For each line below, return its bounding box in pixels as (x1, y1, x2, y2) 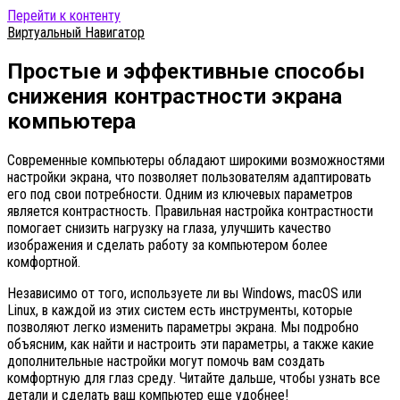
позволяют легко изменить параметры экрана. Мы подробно (7, 318, 359, 336)
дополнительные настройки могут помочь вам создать (7, 352, 325, 370)
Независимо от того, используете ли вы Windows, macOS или (7, 284, 362, 302)
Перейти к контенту (7, 7, 121, 24)
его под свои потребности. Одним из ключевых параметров (7, 185, 353, 203)
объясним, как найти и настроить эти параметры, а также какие (7, 335, 374, 353)
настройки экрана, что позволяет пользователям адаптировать (7, 168, 371, 186)
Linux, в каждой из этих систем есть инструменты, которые (7, 301, 353, 319)
